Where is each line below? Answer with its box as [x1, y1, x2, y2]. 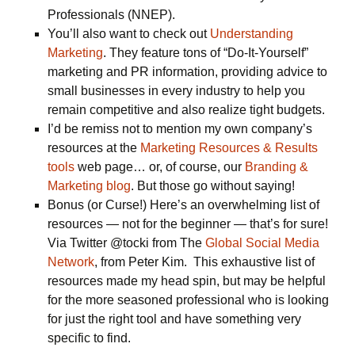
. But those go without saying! [131, 179, 295, 193]
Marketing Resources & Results [140, 141, 318, 155]
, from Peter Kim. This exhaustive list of [94, 255, 315, 269]
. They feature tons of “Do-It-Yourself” [103, 46, 308, 59]
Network [48, 255, 94, 269]
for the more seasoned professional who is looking [48, 293, 329, 307]
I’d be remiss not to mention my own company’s [48, 122, 312, 136]
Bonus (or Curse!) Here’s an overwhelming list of [48, 198, 319, 212]
